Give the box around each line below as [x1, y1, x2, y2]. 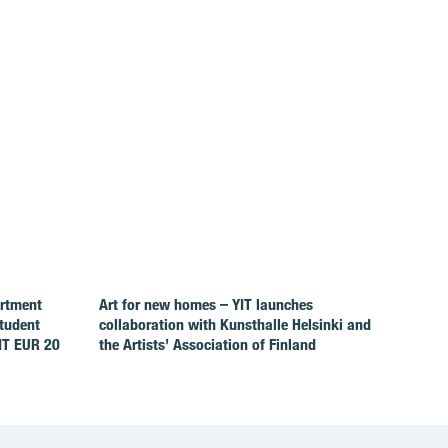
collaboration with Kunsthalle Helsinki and [98, 315, 371, 335]
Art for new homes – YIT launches [98, 295, 313, 315]
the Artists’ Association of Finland [98, 335, 316, 355]
